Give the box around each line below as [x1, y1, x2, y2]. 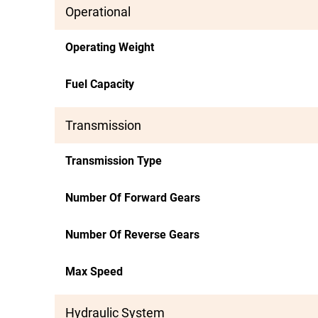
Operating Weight [65, 40, 154, 54]
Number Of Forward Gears [65, 191, 200, 204]
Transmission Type [65, 154, 162, 168]
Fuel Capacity [65, 77, 134, 91]
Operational [65, 4, 131, 19]
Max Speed [65, 265, 123, 278]
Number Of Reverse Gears [65, 228, 199, 241]
